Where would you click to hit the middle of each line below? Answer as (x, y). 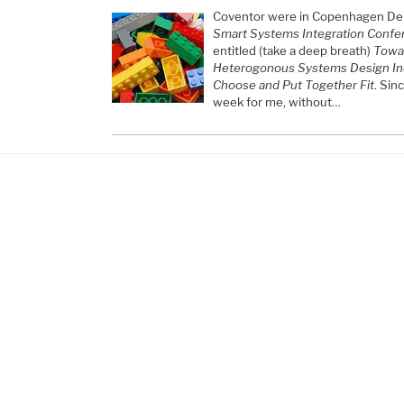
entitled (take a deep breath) (293, 50)
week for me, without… (276, 101)
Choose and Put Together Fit (293, 84)
